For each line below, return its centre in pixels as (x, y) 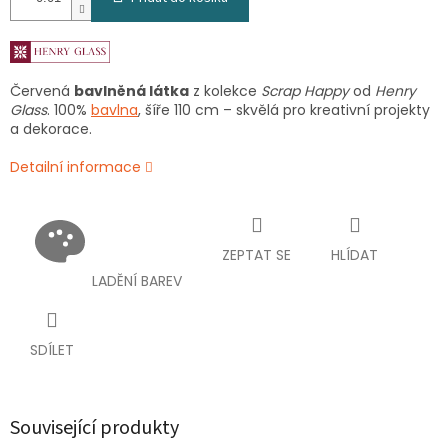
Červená (42, 90)
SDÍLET (52, 349)
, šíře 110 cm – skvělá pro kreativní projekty (284, 109)
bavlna (114, 109)
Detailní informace (75, 166)
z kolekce (225, 90)
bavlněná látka (131, 90)
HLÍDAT (354, 254)
